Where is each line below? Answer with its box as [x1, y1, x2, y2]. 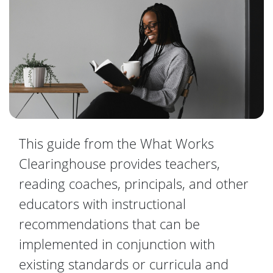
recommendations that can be [19, 214, 200, 233]
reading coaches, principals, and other [19, 174, 249, 193]
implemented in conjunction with [19, 235, 215, 253]
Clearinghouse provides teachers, [19, 154, 220, 173]
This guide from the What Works [19, 134, 214, 153]
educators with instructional [19, 194, 186, 213]
